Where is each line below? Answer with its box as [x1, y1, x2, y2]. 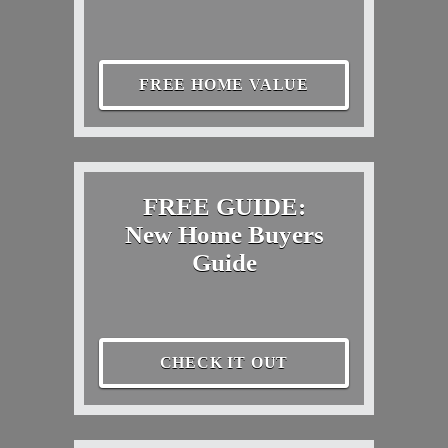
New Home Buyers [124, 221, 324, 249]
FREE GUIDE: [142, 193, 306, 221]
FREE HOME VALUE [139, 76, 309, 94]
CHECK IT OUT [159, 354, 289, 372]
